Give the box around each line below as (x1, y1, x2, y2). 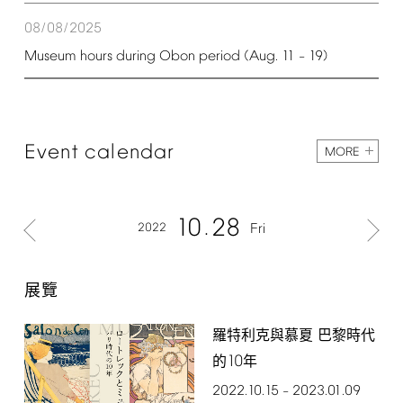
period (198, 48, 240, 65)
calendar (85, 140, 175, 165)
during (115, 48, 156, 65)
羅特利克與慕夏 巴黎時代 (211, 327, 375, 345)
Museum (23, 48, 76, 65)
